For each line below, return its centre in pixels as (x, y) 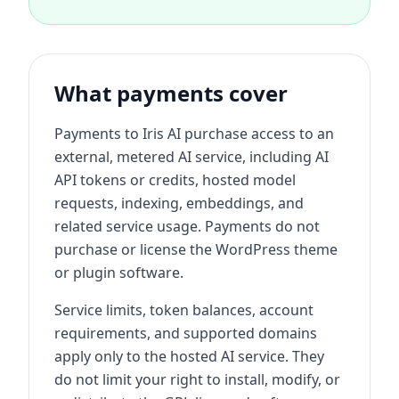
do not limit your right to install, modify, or (197, 379)
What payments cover (171, 93)
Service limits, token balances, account (184, 310)
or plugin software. (119, 273)
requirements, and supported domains (186, 333)
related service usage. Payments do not (187, 226)
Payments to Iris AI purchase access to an (194, 134)
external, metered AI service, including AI (191, 157)
